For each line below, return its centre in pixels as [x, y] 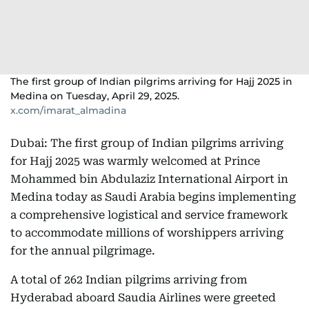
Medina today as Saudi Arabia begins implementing [153, 197]
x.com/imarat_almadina [68, 110]
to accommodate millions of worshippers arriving [147, 233]
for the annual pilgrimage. [83, 251]
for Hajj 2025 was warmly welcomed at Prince [135, 161]
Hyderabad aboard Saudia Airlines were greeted [143, 298]
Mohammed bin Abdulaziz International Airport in [149, 179]
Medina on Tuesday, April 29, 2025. [95, 96]
